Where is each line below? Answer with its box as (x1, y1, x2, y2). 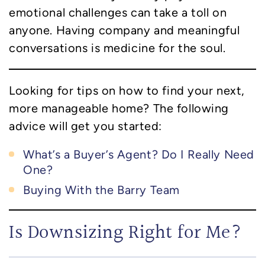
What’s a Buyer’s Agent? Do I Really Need (23, 148, 254, 161)
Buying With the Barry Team (23, 183, 180, 197)
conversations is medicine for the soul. (9, 41, 226, 55)
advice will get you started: (9, 119, 162, 133)
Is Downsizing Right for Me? (9, 220, 243, 248)
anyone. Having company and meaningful (9, 24, 240, 37)
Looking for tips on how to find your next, (9, 84, 245, 98)
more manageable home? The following (9, 102, 229, 115)
